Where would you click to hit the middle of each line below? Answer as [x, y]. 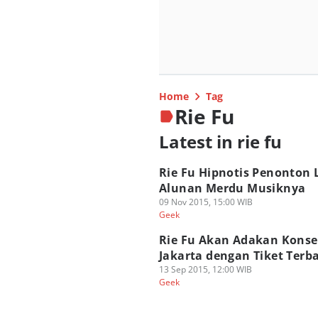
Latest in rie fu [220, 142]
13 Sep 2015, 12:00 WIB [205, 269]
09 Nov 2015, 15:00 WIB [206, 202]
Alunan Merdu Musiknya [232, 188]
